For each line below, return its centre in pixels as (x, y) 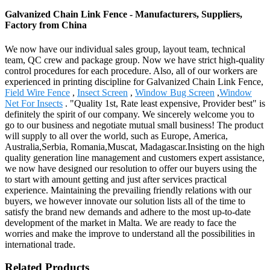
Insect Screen (102, 92)
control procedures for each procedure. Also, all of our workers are (131, 71)
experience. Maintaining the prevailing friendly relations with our (128, 190)
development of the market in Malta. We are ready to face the (121, 222)
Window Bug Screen (175, 92)
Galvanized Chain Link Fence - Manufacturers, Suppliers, (124, 14)
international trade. (40, 244)
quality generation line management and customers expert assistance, (135, 157)
